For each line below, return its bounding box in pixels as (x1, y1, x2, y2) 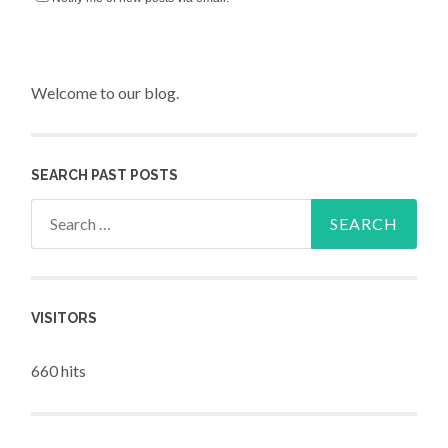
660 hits (31, 361, 87, 381)
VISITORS (31, 310, 98, 327)
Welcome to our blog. (31, 82, 180, 102)
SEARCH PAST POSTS (31, 166, 179, 183)
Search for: (31, 202, 106, 222)
